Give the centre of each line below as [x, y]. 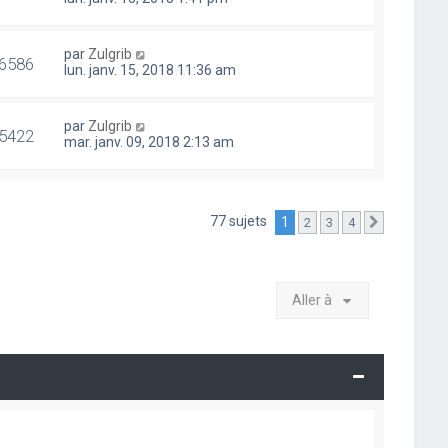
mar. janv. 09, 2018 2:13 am [149, 141]
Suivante [411, 223]
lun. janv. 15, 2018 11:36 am [150, 69]
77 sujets [240, 221]
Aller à [312, 299]
